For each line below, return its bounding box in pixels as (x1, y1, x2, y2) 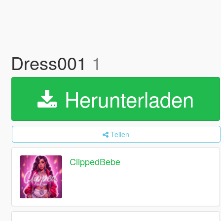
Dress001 (10, 50, 92, 75)
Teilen (110, 129, 130, 139)
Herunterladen (58, 84, 194, 113)
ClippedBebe (70, 155, 121, 168)
